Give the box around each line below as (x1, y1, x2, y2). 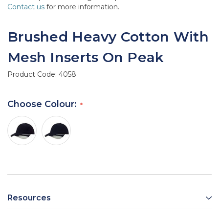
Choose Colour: (7, 99, 79, 110)
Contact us (7, 2, 44, 12)
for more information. (44, 2, 119, 12)
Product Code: (7, 70, 59, 79)
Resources (7, 193, 51, 203)
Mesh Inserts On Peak (7, 49, 164, 66)
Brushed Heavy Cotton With (7, 28, 209, 45)
